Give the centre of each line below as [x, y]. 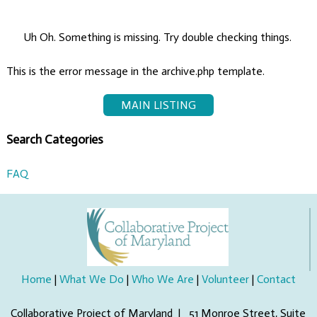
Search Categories [54, 140]
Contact [276, 279]
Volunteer [225, 279]
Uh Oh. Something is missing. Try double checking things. [157, 37]
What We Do [91, 279]
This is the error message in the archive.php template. [135, 71]
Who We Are [162, 279]
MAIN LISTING [158, 105]
